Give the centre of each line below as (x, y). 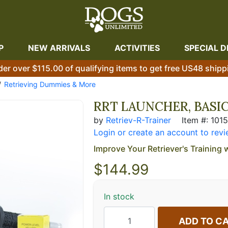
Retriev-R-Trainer (138, 120)
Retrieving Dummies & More (50, 84)
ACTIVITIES (137, 48)
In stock (119, 196)
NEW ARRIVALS (59, 48)
